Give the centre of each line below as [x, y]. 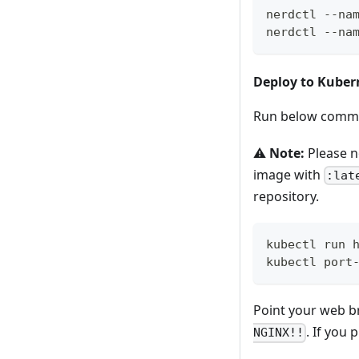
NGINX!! [278, 333]
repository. [286, 197]
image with [288, 174]
